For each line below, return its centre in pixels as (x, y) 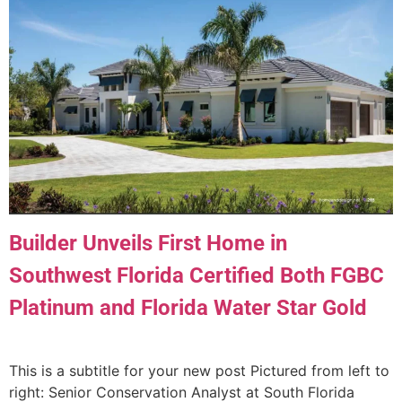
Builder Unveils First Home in (148, 243)
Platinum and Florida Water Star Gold (188, 307)
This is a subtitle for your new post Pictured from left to (199, 370)
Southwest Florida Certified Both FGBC (197, 275)
